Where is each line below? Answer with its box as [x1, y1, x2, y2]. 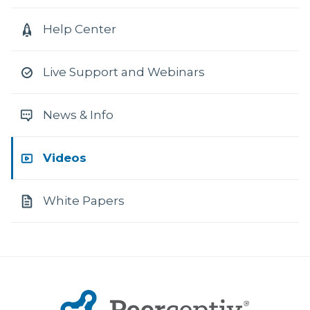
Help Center [42, 22, 116, 36]
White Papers [42, 194, 125, 208]
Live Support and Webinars [42, 65, 205, 79]
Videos [42, 151, 86, 165]
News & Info [42, 108, 113, 122]
